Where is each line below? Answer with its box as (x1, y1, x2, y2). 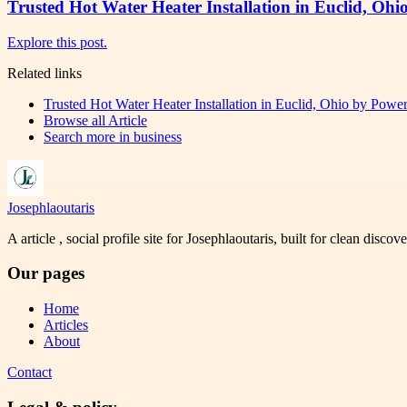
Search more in (44, 128, 134, 144)
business (134, 128, 182, 144)
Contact (7, 364, 52, 381)
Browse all (44, 112, 108, 128)
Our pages (7, 263, 84, 283)
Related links (7, 65, 82, 81)
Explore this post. (7, 34, 107, 50)
